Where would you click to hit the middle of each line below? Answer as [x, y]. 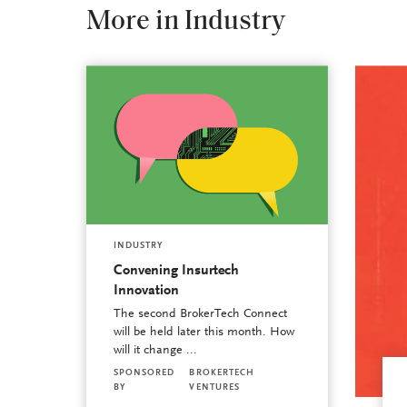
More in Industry [185, 23]
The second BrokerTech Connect [200, 315]
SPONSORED [144, 374]
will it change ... [155, 351]
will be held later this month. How [203, 333]
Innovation [146, 291]
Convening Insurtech [176, 271]
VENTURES [215, 388]
